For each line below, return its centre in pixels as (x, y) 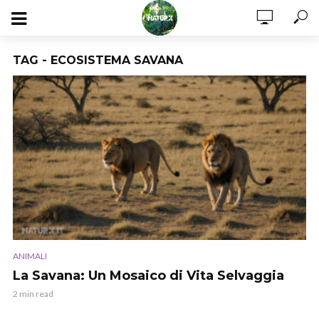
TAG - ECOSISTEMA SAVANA (98, 60)
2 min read (33, 293)
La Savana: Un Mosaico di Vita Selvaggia (148, 275)
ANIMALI (30, 256)
